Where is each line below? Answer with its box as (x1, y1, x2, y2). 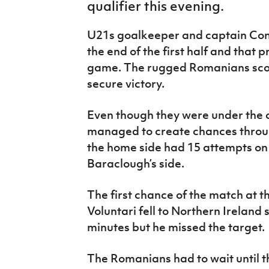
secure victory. (86, 76, 165, 91)
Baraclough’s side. (86, 156, 184, 171)
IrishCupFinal (9, 3, 72, 16)
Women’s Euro (9, 31, 77, 44)
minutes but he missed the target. (86, 220, 265, 235)
